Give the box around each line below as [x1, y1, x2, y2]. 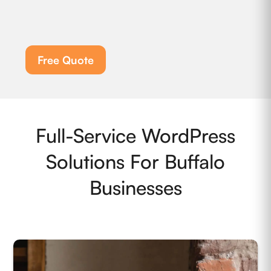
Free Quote [38, 53, 94, 67]
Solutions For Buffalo [46, 149, 225, 174]
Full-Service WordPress [36, 123, 235, 148]
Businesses [89, 175, 182, 200]
